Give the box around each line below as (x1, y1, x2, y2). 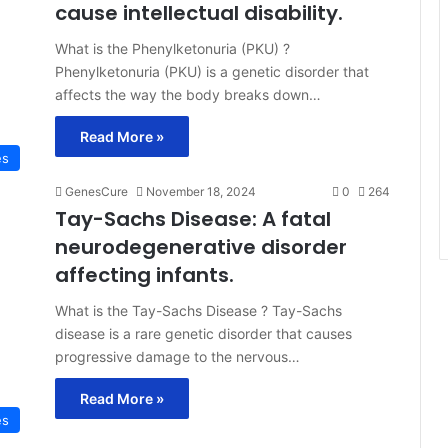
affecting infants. (55, 260, 234, 289)
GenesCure (65, 183, 128, 199)
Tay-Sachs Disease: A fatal (55, 204, 331, 233)
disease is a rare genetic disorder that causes (55, 324, 352, 342)
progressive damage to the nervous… (55, 347, 300, 365)
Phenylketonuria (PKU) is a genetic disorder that (55, 62, 369, 80)
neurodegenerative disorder (55, 232, 347, 261)
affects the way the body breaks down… (55, 85, 321, 103)
